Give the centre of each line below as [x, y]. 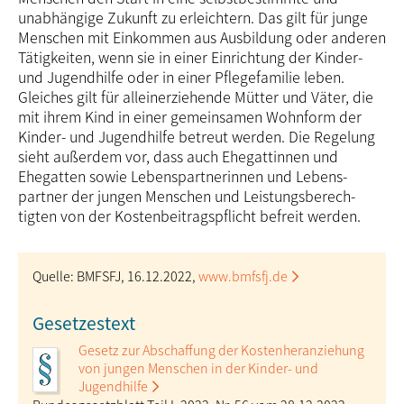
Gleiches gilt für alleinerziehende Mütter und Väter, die [196, 96]
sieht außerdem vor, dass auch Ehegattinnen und [178, 156]
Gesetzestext [84, 323]
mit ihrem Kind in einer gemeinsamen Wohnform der [190, 116]
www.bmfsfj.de [243, 275]
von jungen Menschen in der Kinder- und [198, 367]
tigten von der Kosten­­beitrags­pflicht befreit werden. [189, 216]
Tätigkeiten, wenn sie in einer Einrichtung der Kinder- [190, 57]
